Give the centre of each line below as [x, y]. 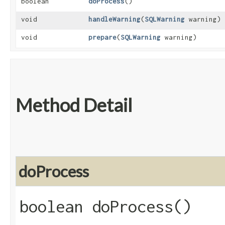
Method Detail [74, 105]
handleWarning [115, 19]
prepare [102, 37]
